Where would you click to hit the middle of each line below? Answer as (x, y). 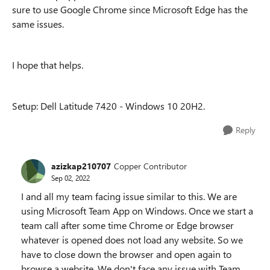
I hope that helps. (48, 65)
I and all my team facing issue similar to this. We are (129, 196)
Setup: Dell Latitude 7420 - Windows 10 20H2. (108, 106)
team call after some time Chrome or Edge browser (127, 225)
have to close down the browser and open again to (126, 254)
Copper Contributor (150, 166)
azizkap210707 (81, 166)
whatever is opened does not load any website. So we (132, 240)
